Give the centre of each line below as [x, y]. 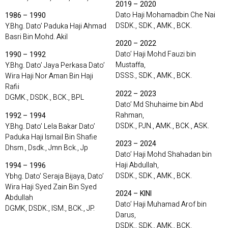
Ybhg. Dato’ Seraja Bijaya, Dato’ [54, 177]
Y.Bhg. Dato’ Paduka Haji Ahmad [56, 26]
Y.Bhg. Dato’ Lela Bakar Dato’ [50, 126]
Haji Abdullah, [137, 165]
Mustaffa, [130, 65]
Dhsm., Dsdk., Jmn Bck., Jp [47, 148]
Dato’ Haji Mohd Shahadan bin [163, 155]
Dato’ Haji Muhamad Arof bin [161, 205]
